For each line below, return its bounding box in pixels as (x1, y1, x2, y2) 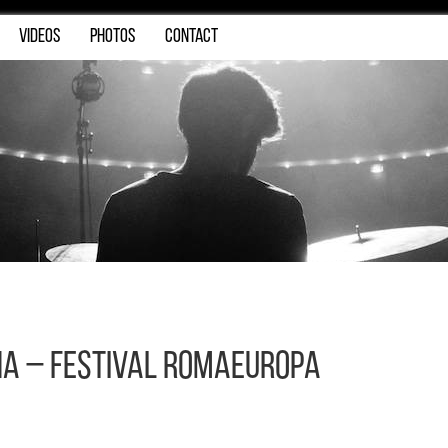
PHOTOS (90, 27, 135, 47)
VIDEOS (19, 27, 60, 47)
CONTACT (165, 27, 218, 47)
